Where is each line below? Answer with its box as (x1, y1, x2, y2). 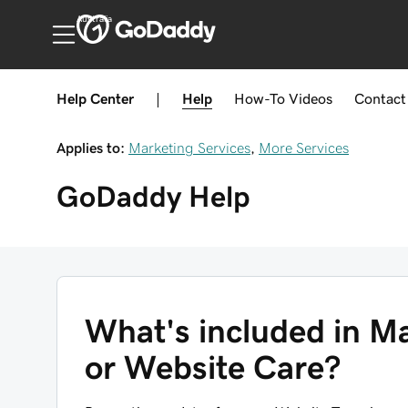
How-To (234, 91, 285, 106)
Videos (289, 91, 332, 106)
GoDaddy (56, 182, 181, 211)
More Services (259, 140, 349, 155)
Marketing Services (128, 140, 250, 155)
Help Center (56, 91, 134, 106)
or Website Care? (85, 351, 341, 384)
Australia (76, 15, 112, 24)
